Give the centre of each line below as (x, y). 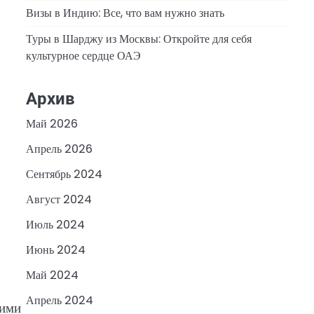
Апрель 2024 (59, 301)
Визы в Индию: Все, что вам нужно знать (125, 13)
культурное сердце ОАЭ (83, 55)
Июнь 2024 (55, 250)
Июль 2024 (55, 225)
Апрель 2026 (59, 149)
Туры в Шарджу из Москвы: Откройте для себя (138, 39)
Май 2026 (52, 124)
